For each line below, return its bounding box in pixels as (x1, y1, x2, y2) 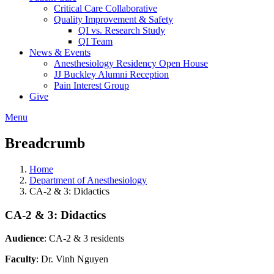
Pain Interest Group (54, 80, 129, 91)
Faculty (5, 254, 36, 265)
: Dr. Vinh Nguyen (36, 254, 108, 265)
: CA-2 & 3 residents (44, 233, 124, 244)
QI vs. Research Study (78, 25, 165, 35)
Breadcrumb (5, 135, 85, 151)
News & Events (29, 47, 91, 57)
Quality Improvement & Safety (54, 14, 173, 24)
